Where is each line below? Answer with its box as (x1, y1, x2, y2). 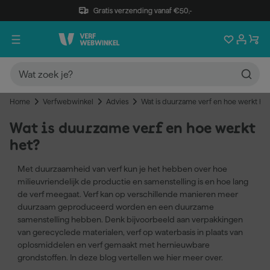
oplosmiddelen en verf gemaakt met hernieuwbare (17, 240, 210, 250)
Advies (106, 98, 128, 105)
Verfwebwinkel (43, 98, 93, 105)
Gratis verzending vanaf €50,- (93, 6, 192, 14)
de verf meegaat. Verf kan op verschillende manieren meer (17, 189, 238, 199)
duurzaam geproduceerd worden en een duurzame (17, 202, 214, 212)
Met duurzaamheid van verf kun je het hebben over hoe (17, 164, 227, 174)
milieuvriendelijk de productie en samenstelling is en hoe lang (17, 177, 248, 186)
